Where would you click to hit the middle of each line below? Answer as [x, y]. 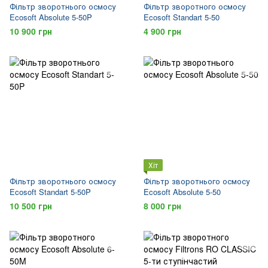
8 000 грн [162, 206]
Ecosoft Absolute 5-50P [51, 17]
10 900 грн [31, 31]
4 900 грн [162, 31]
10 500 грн [31, 206]
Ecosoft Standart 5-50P [50, 192]
